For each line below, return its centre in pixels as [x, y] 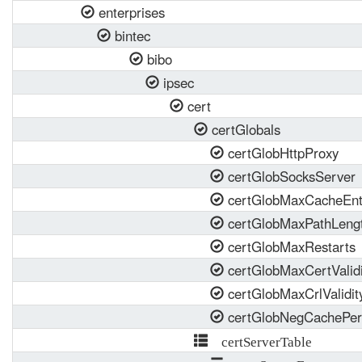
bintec [130, 36]
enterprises [130, 12]
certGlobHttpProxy [281, 153]
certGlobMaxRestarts [290, 246]
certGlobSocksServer [290, 176]
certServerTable [260, 340]
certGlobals [244, 129]
